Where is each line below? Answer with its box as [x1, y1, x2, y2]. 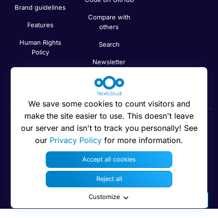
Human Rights [19, 38, 61, 47]
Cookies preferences [22, 127, 99, 137]
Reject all [96, 175, 122, 183]
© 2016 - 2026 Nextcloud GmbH [60, 183, 158, 191]
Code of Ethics [18, 66, 63, 74]
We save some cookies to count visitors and [28, 99, 190, 109]
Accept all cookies [82, 156, 136, 163]
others [99, 23, 119, 31]
